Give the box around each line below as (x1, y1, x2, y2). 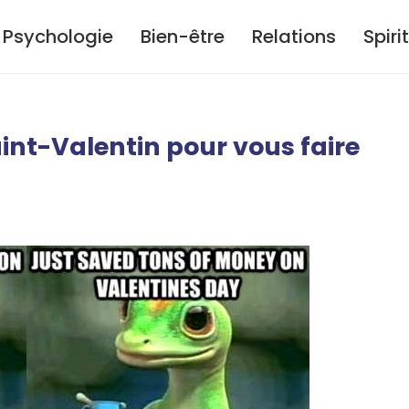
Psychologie (3, 24, 113, 49)
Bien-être (141, 24, 225, 49)
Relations (252, 24, 336, 49)
